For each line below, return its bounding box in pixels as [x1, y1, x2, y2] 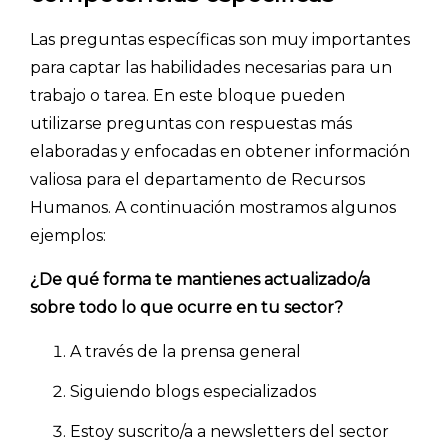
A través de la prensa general [70, 341, 301, 361]
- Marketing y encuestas [30, 18, 245, 36]
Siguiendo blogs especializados [70, 381, 316, 401]
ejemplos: [30, 225, 106, 245]
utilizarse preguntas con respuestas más [30, 113, 352, 133]
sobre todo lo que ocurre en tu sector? [30, 297, 343, 317]
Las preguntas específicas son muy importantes [30, 29, 410, 49]
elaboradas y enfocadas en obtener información [30, 141, 410, 161]
